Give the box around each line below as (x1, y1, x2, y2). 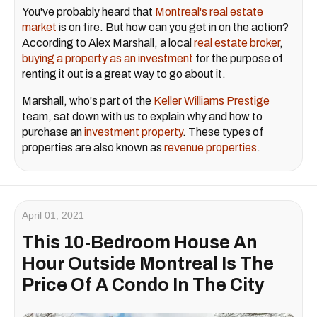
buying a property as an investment (22, 52, 193, 65)
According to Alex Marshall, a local (22, 37, 194, 50)
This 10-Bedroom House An (22, 233, 258, 253)
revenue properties (164, 142, 257, 154)
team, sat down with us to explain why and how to (22, 110, 263, 123)
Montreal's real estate (155, 6, 263, 18)
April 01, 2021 (22, 209, 84, 221)
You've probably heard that (22, 6, 155, 18)
